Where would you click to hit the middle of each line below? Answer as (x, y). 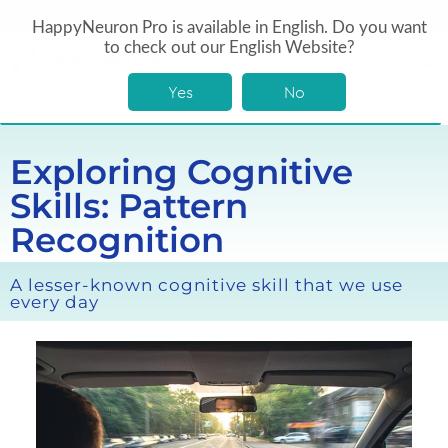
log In (410, 16)
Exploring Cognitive (181, 172)
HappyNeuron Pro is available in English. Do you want (229, 27)
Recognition (117, 240)
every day (54, 302)
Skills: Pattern (129, 206)
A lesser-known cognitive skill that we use (206, 285)
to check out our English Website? (229, 47)
